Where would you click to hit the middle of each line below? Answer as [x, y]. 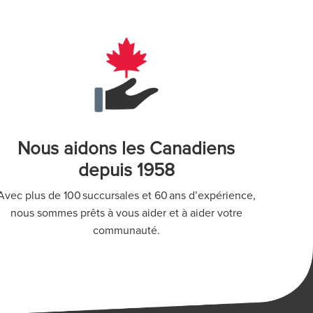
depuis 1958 [126, 171]
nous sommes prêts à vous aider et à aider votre [126, 213]
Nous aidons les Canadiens [126, 149]
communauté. [126, 231]
